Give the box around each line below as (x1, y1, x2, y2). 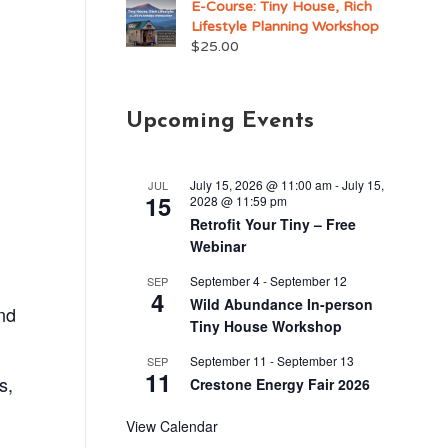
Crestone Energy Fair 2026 (189, 373, 370, 394)
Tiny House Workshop (189, 315, 342, 336)
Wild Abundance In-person (189, 293, 373, 314)
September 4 (189, 271, 260, 289)
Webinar (189, 235, 246, 256)
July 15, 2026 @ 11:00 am (189, 175, 332, 193)
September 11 (189, 351, 267, 369)
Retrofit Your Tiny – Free (189, 213, 356, 234)
